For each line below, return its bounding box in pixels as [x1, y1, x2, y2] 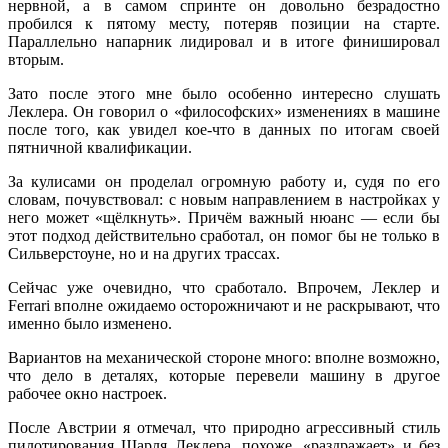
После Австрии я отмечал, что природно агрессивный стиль [8, 419, 440, 437]
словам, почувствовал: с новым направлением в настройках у [8, 191, 440, 209]
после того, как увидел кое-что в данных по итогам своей [8, 121, 440, 139]
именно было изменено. [8, 315, 172, 333]
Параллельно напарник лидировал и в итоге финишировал [8, 33, 440, 51]
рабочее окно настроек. [8, 385, 167, 403]
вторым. [8, 51, 64, 69]
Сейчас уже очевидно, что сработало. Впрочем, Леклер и [8, 279, 440, 297]
